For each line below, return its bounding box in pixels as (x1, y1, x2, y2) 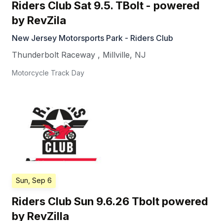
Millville (103, 50, 130, 60)
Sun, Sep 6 (16, 176, 52, 185)
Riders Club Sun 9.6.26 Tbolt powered (12, 195, 208, 208)
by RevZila (12, 14, 66, 27)
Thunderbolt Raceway (12, 50, 95, 60)
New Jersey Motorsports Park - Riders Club (12, 33, 173, 43)
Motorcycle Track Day (12, 69, 84, 77)
